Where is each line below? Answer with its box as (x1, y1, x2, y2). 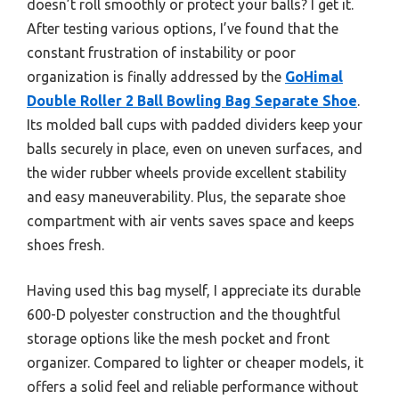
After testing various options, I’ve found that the (27, 20, 338, 37)
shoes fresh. (27, 237, 104, 254)
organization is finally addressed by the (27, 69, 285, 85)
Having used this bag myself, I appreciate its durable (27, 282, 361, 299)
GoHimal (285, 69, 343, 85)
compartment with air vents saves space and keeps (27, 213, 354, 230)
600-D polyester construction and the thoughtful (27, 306, 340, 323)
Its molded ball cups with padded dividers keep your (27, 117, 362, 134)
